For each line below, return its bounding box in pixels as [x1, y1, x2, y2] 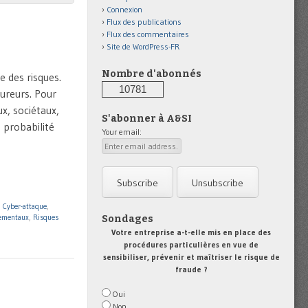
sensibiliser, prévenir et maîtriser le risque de [102, 251, 280, 262]
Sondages [102, 212, 153, 225]
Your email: [102, 126, 142, 137]
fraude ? [175, 263, 208, 274]
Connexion [107, 4, 142, 15]
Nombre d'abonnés [102, 68, 201, 80]
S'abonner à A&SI [102, 113, 192, 125]
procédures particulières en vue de [124, 239, 258, 250]
